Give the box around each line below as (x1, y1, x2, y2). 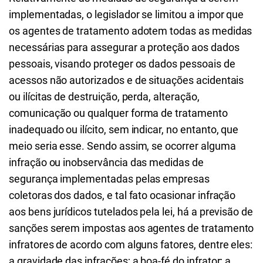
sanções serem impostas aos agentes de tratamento (9, 222, 254, 234)
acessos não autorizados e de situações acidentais (9, 74, 244, 86)
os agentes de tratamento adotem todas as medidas (9, 25, 252, 37)
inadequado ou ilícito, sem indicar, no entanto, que (9, 123, 239, 136)
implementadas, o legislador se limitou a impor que (9, 8, 244, 21)
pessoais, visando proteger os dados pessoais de (9, 58, 235, 70)
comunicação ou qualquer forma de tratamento (9, 107, 228, 119)
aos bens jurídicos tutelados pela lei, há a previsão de (9, 205, 254, 218)
